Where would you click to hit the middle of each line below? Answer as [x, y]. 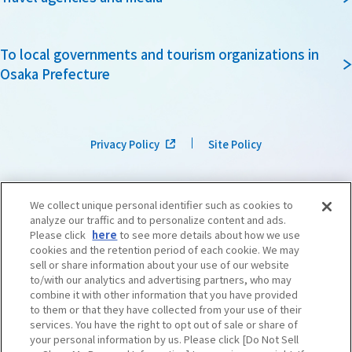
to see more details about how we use [209, 235]
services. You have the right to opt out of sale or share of [164, 324]
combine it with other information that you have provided [164, 295]
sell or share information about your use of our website [160, 265]
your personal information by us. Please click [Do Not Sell [165, 339]
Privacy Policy [125, 144]
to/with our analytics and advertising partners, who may [161, 280]
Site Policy [235, 144]
